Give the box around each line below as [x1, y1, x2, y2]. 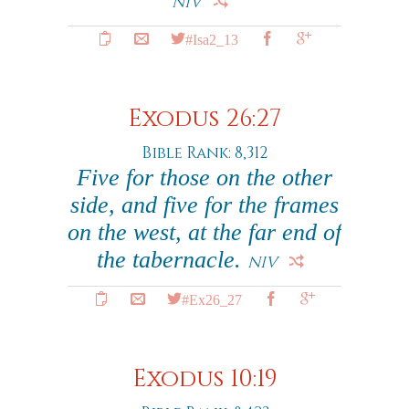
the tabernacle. [96, 246, 247, 273]
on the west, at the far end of [68, 219, 341, 246]
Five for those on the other [77, 164, 332, 191]
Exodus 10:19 [131, 363, 278, 395]
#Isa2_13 [185, 31, 238, 46]
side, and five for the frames [70, 192, 339, 218]
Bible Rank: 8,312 [142, 142, 267, 163]
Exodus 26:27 [128, 103, 281, 135]
